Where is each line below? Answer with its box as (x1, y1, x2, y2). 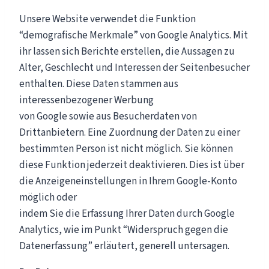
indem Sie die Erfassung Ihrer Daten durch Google (19, 206, 235, 221)
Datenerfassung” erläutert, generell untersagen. (19, 238, 229, 253)
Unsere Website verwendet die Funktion (19, 11, 196, 26)
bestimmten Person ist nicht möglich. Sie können (19, 141, 233, 156)
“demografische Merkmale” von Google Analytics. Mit (19, 28, 248, 43)
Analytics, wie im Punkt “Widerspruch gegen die (19, 222, 228, 237)
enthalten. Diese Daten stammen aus (19, 76, 178, 91)
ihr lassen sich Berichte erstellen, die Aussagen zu (19, 44, 235, 59)
